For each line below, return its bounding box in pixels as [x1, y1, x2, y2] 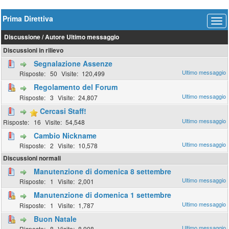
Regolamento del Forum [34, 82, 118, 93]
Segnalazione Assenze [34, 58, 113, 68]
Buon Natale [34, 213, 77, 224]
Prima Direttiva [3, 13, 54, 24]
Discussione [4, 33, 41, 41]
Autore [45, 33, 65, 41]
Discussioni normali [3, 153, 61, 163]
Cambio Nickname [34, 130, 97, 141]
